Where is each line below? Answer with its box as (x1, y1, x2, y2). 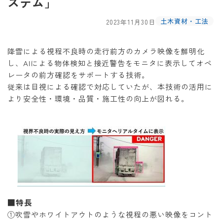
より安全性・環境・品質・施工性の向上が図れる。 (7, 93, 189, 104)
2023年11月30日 (106, 17, 155, 27)
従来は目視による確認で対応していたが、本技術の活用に (7, 81, 213, 92)
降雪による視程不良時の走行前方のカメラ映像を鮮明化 (7, 46, 205, 56)
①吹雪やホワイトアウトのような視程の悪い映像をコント (7, 209, 213, 220)
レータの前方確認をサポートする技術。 (7, 70, 149, 80)
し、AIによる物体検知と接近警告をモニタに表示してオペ (7, 58, 212, 68)
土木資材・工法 (160, 16, 209, 26)
